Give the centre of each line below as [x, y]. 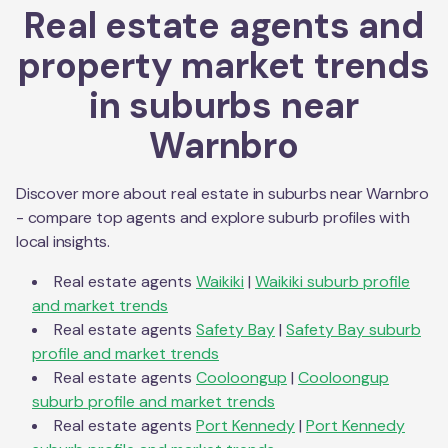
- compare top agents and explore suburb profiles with [213, 217]
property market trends [224, 65]
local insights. [63, 241]
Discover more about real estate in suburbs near [191, 193]
